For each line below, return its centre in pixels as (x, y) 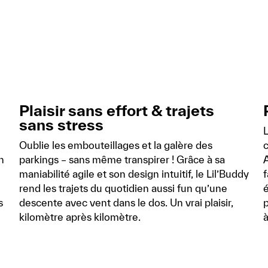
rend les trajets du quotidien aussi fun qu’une (123, 188)
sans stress (61, 125)
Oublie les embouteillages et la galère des (116, 145)
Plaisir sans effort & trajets (117, 111)
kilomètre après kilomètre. (80, 217)
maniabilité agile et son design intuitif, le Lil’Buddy (134, 174)
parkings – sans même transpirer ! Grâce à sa (122, 160)
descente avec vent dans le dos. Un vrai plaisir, (126, 203)
